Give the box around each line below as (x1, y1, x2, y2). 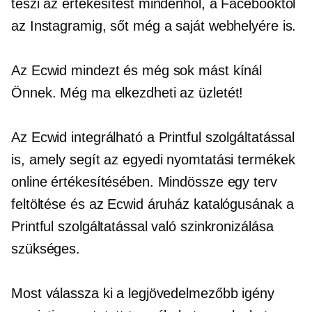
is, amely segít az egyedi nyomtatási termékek (11, 151, 295, 167)
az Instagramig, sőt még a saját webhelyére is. (11, 17, 297, 33)
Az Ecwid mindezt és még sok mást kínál (11, 62, 263, 78)
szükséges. (11, 240, 81, 256)
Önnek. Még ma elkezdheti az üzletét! (11, 84, 244, 100)
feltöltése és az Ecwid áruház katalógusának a (11, 196, 294, 212)
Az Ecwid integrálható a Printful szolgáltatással (11, 129, 295, 145)
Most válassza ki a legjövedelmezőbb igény (11, 285, 274, 301)
